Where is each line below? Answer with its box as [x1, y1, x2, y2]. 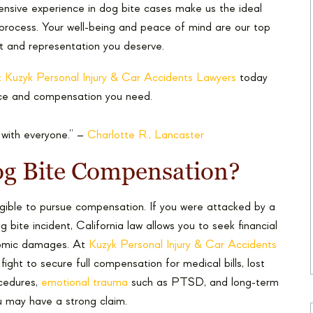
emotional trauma [41, 277, 128, 289]
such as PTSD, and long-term [128, 277, 279, 289]
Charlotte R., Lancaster [87, 129, 204, 141]
